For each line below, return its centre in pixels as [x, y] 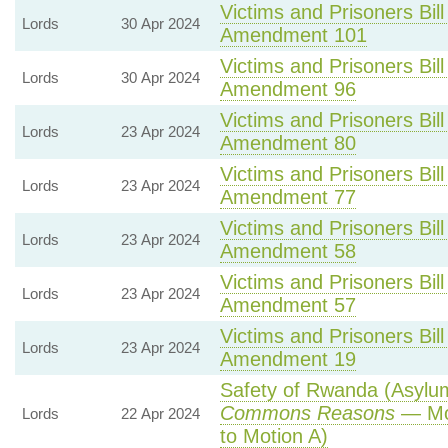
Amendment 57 [287, 305]
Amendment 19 [287, 359]
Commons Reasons [307, 413]
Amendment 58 [287, 251]
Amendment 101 [293, 35]
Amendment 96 [287, 89]
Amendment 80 [287, 143]
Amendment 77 [287, 197]
